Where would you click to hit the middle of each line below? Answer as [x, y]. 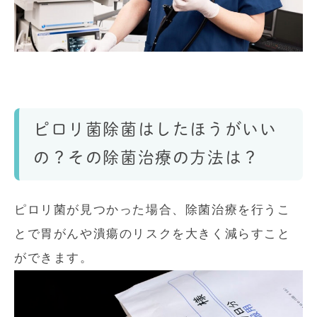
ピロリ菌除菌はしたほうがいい [155, 129]
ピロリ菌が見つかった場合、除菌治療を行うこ [152, 209]
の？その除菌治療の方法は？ [146, 157]
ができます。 [54, 258]
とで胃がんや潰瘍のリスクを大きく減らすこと [152, 234]
